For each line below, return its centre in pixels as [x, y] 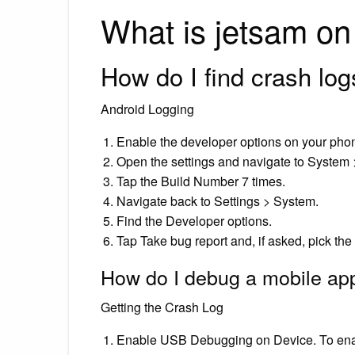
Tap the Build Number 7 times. [201, 181]
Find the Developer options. [194, 220]
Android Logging [147, 109]
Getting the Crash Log [162, 307]
